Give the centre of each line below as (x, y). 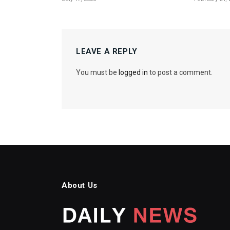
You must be (97, 72)
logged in (133, 72)
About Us (80, 185)
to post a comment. (180, 72)
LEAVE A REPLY (107, 51)
